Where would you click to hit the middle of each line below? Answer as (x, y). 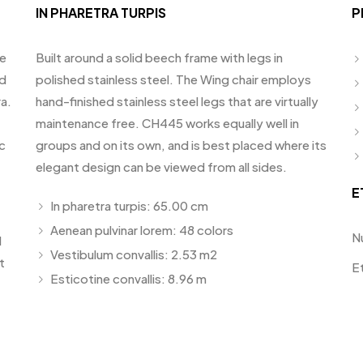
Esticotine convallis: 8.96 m (128, 278)
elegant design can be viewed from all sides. (161, 167)
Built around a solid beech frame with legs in (159, 57)
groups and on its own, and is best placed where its (181, 145)
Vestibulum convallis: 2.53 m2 (134, 254)
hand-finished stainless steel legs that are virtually (177, 101)
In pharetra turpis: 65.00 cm (129, 205)
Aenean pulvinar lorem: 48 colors (142, 230)
